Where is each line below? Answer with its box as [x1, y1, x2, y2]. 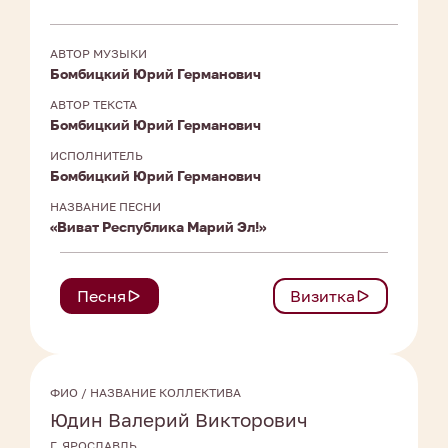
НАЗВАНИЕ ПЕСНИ [50, 199, 161, 215]
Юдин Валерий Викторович [50, 408, 308, 432]
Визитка [290, 286, 355, 307]
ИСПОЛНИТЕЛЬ [50, 148, 143, 164]
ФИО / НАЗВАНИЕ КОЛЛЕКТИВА [50, 385, 241, 401]
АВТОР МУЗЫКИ [50, 46, 147, 62]
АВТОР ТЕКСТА [50, 97, 137, 113]
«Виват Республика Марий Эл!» [50, 218, 266, 236]
